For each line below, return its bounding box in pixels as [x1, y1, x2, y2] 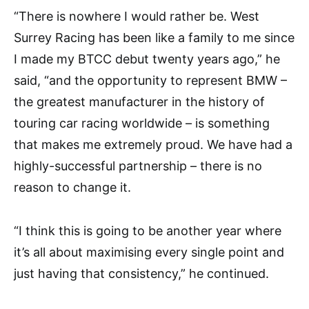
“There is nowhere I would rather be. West [14, 8, 259, 23]
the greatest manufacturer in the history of [14, 94, 265, 109]
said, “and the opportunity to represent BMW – [14, 72, 287, 88]
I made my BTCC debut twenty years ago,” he [14, 51, 280, 66]
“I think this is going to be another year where [14, 223, 281, 238]
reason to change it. [14, 179, 131, 195]
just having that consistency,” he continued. [14, 266, 269, 281]
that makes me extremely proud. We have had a [14, 137, 292, 152]
